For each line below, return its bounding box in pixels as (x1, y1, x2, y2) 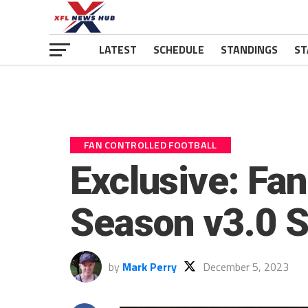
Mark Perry (122, 258, 177, 275)
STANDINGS (221, 41, 278, 58)
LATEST (99, 41, 137, 58)
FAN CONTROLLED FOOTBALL (84, 137, 217, 153)
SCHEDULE (153, 41, 204, 58)
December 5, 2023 (203, 258, 289, 275)
